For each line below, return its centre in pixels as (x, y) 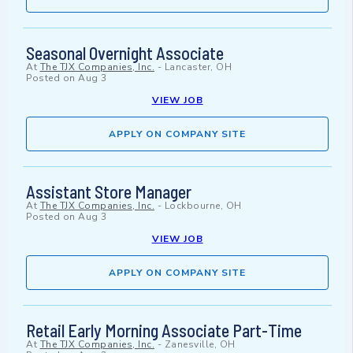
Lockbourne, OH (203, 206)
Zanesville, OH (200, 345)
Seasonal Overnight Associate (125, 53)
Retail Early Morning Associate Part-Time (164, 331)
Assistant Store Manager (109, 192)
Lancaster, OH (198, 67)
